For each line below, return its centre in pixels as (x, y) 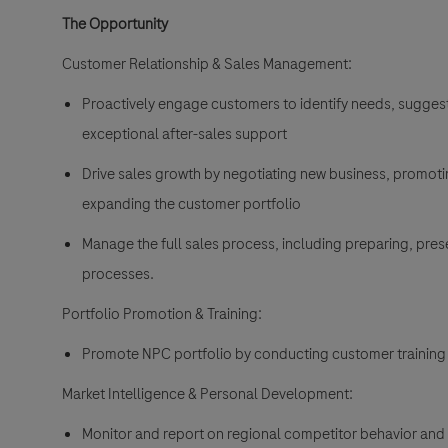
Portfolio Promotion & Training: (162, 314)
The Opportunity (115, 24)
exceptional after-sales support (184, 134)
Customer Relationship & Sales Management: (207, 64)
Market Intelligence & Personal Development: (207, 394)
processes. (118, 274)
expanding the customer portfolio (191, 204)
